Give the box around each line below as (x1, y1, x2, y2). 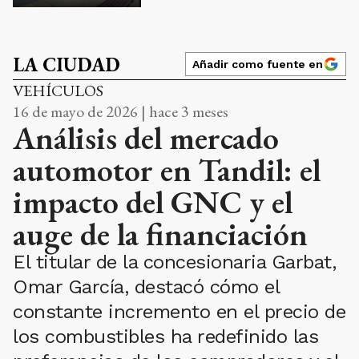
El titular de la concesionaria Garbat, (13, 250, 336, 273)
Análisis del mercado (13, 116, 279, 159)
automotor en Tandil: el (13, 148, 321, 191)
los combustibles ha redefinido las (13, 325, 318, 348)
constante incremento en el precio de (13, 300, 345, 323)
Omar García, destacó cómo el (13, 275, 279, 298)
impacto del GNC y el (13, 180, 292, 223)
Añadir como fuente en (192, 57, 323, 71)
